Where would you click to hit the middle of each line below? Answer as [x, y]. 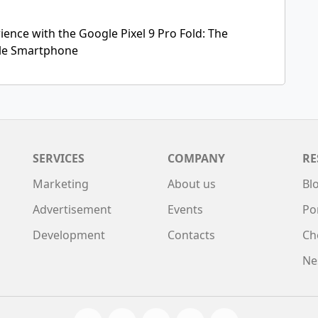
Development [69, 235]
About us [192, 183]
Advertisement [72, 209]
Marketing [61, 183]
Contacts [191, 235]
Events [185, 209]
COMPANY [196, 158]
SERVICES [59, 158]
